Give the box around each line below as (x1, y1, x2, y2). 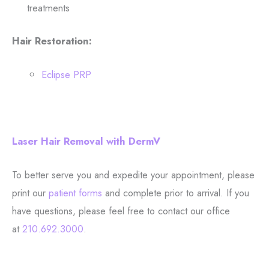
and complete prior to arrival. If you (102, 186, 249, 201)
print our (12, 186, 49, 201)
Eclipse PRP (41, 67, 92, 82)
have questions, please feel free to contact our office (12, 204, 230, 219)
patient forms (49, 186, 102, 201)
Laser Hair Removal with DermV (12, 134, 160, 149)
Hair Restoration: (12, 33, 92, 48)
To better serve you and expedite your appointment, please (12, 168, 255, 183)
